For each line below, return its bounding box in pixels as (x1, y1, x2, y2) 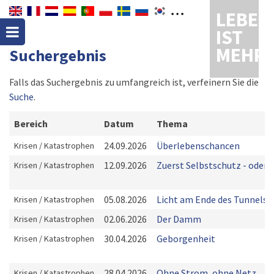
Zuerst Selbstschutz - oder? (157, 159, 272, 171)
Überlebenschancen (157, 139, 240, 152)
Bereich (14, 117, 48, 130)
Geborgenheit (157, 232, 215, 245)
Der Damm (157, 213, 201, 225)
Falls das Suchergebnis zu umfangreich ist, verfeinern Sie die (9, 76, 259, 88)
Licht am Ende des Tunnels (157, 193, 267, 206)
